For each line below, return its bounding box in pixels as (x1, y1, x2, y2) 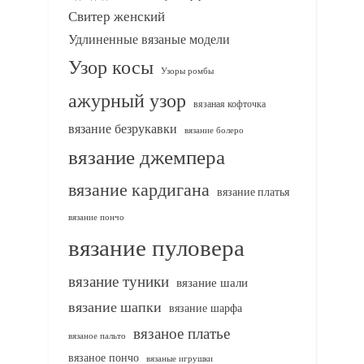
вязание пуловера (68, 231, 245, 263)
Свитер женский (68, 6, 165, 26)
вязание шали (176, 274, 248, 291)
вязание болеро (184, 123, 244, 136)
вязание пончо (68, 210, 124, 223)
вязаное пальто (68, 329, 126, 342)
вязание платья (217, 184, 289, 200)
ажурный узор (68, 87, 186, 114)
